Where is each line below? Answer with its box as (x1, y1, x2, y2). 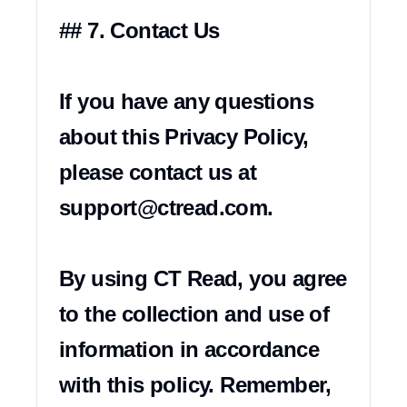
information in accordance (59, 337, 319, 362)
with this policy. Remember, (59, 372, 332, 397)
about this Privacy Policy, (59, 124, 309, 149)
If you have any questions (59, 89, 313, 114)
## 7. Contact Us (59, 18, 220, 43)
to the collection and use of (59, 302, 330, 326)
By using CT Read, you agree (59, 266, 347, 291)
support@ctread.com (59, 195, 268, 220)
